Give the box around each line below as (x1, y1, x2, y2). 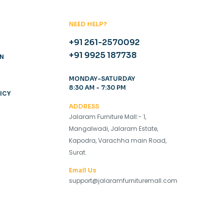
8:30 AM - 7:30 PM (68, 84, 126, 92)
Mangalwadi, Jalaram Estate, (68, 124, 158, 133)
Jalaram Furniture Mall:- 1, (68, 112, 146, 121)
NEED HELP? (68, 20, 107, 28)
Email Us (68, 166, 96, 174)
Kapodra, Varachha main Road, (68, 136, 166, 145)
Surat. (68, 148, 87, 157)
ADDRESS (68, 103, 99, 111)
